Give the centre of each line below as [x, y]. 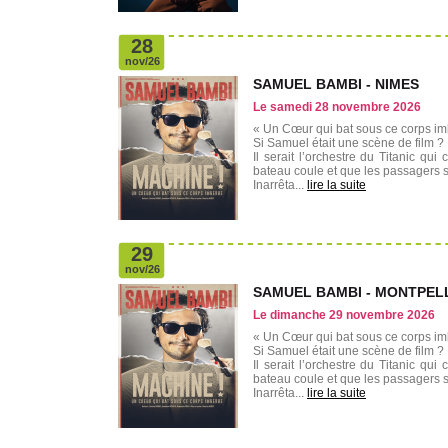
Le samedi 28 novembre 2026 [337, 107]
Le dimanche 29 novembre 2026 [344, 315]
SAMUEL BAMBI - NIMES [336, 84]
